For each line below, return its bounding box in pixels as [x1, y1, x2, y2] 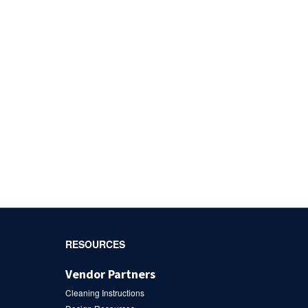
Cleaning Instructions [65, 286, 144, 298]
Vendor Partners [65, 265, 155, 282]
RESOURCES [65, 236, 125, 251]
